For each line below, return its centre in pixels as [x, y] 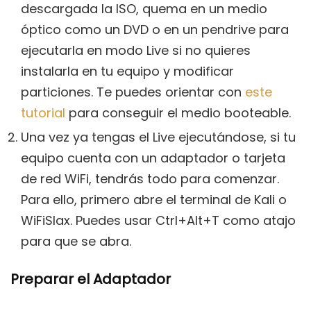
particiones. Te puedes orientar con [133, 92]
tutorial [43, 113]
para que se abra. [76, 242]
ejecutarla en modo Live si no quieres [136, 51]
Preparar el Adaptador [91, 279]
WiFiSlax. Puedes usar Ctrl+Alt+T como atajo [158, 221]
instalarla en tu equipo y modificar [127, 72]
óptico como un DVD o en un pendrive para [155, 30]
